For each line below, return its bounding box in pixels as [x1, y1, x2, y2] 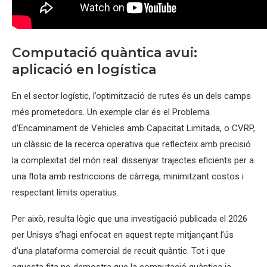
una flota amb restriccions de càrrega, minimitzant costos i [12, 171, 244, 182]
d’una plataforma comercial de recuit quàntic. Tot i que [12, 246, 225, 256]
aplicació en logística [12, 61, 156, 77]
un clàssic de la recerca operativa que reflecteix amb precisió [12, 139, 251, 150]
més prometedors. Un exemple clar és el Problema [12, 107, 210, 117]
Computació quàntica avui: [12, 45, 197, 61]
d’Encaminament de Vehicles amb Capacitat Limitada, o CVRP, [12, 123, 255, 133]
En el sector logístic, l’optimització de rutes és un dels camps [12, 91, 251, 101]
